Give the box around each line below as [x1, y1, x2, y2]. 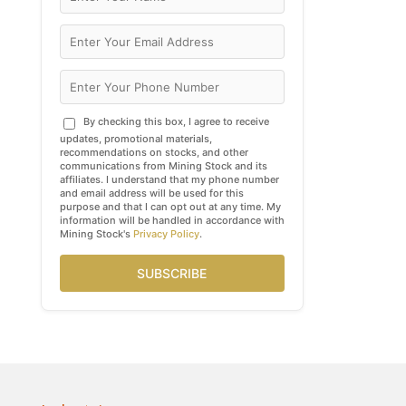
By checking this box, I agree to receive [82, 114, 269, 128]
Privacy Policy [132, 227, 199, 240]
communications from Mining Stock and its [59, 159, 267, 172]
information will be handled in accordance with [59, 213, 285, 227]
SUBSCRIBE [137, 265, 208, 281]
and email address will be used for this [59, 186, 244, 199]
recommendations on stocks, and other [59, 145, 248, 159]
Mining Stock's [59, 227, 133, 240]
